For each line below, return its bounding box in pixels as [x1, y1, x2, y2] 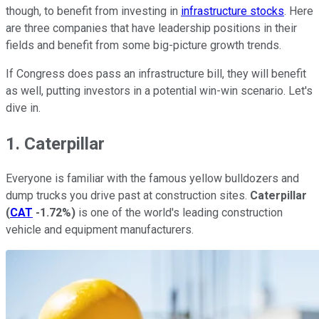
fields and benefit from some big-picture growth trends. [6, 38, 281, 52]
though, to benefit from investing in [6, 4, 181, 18]
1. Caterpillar [6, 133, 105, 154]
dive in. [6, 100, 41, 115]
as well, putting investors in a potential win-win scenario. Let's [6, 83, 313, 98]
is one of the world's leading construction [75, 206, 283, 220]
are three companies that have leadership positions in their [6, 21, 297, 35]
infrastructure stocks [181, 4, 284, 18]
